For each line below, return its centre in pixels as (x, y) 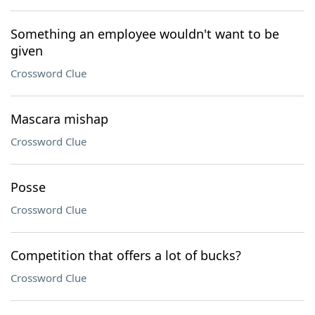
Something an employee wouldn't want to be (145, 34)
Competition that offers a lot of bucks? (126, 255)
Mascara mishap (59, 119)
